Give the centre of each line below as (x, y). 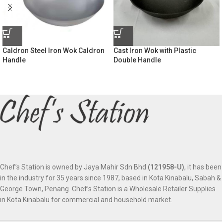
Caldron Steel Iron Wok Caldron (54, 51)
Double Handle (137, 60)
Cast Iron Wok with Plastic (155, 51)
